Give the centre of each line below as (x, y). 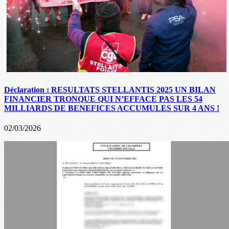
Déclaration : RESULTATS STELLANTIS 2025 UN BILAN (110, 89)
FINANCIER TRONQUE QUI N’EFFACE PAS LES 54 (103, 99)
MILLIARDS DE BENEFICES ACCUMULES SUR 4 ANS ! (112, 108)
